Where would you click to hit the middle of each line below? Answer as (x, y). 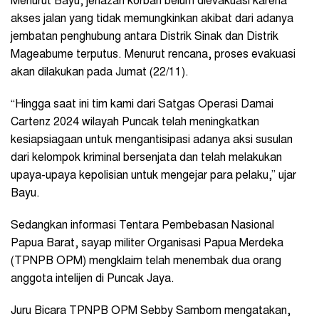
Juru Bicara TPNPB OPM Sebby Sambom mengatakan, (151, 311)
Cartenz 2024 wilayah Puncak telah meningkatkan (135, 122)
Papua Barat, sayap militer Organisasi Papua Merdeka (147, 243)
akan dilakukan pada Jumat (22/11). (100, 72)
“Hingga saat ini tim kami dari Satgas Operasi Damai (142, 104)
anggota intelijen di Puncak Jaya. (93, 279)
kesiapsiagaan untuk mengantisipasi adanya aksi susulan (152, 140)
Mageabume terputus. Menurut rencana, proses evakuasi (153, 54)
